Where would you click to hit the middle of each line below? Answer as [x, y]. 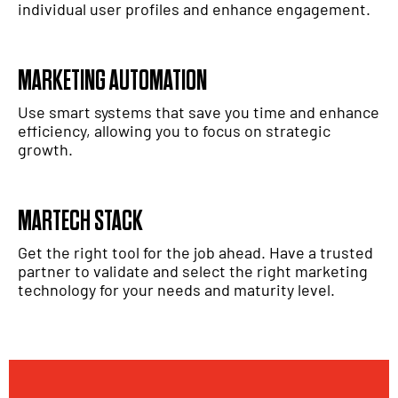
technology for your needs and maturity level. [176, 290]
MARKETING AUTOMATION [112, 82]
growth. [45, 150]
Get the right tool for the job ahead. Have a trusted [195, 253]
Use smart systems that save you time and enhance [199, 112]
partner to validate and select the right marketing [193, 271]
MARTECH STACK [80, 222]
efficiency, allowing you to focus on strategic [174, 131]
